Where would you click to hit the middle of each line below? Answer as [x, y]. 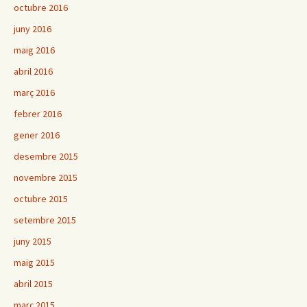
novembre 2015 [46, 178]
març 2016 [34, 93]
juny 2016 [33, 29]
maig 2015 [34, 263]
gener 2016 [37, 135]
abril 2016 [33, 72]
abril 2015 [33, 284]
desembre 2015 [46, 157]
